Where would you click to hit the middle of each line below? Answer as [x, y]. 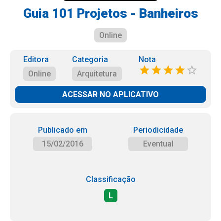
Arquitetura [97, 74]
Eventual [158, 144]
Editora [36, 59]
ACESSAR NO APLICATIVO [110, 94]
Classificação [110, 179]
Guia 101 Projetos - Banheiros [110, 13]
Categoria [90, 59]
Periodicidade [158, 130]
